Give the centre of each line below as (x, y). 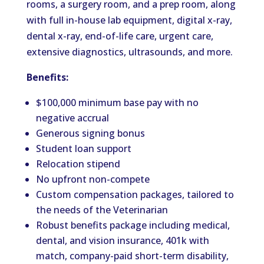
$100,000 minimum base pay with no (117, 103)
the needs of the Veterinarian (102, 210)
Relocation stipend (78, 164)
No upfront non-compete (93, 179)
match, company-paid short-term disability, (132, 256)
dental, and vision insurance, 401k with (122, 240)
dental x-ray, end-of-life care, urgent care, (120, 36)
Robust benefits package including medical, (133, 225)
